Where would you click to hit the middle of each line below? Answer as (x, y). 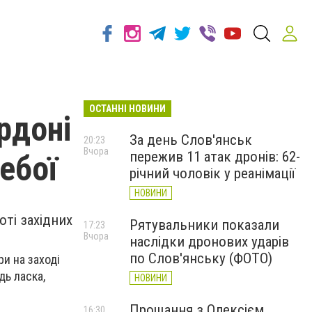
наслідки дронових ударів (209, 242)
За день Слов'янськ (191, 140)
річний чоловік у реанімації (212, 173)
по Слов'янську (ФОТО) (201, 258)
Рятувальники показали (204, 225)
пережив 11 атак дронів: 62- (215, 157)
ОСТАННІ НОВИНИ (127, 109)
